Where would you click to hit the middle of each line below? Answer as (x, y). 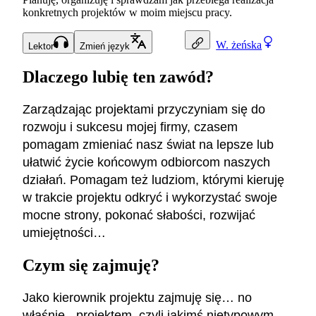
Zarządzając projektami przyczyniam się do (144, 109)
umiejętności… (64, 233)
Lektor (41, 47)
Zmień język (104, 47)
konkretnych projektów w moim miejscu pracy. (127, 13)
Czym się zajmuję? (91, 265)
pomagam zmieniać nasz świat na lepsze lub (148, 145)
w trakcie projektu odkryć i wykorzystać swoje (150, 197)
